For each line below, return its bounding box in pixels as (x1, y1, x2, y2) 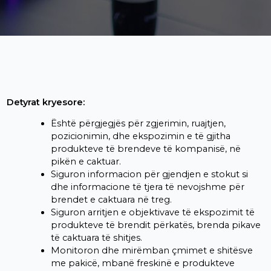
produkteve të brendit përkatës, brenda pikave (50, 220, 261, 231)
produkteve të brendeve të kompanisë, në (50, 143, 241, 155)
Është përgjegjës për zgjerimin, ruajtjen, (50, 118, 226, 129)
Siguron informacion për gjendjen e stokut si (50, 169, 248, 180)
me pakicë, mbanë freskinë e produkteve (50, 258, 235, 269)
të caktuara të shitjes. (50, 232, 142, 244)
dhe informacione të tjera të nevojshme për (50, 181, 244, 193)
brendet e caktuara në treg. (50, 194, 172, 206)
